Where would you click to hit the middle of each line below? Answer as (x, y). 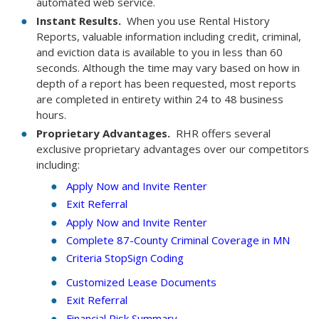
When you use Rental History (195, 21)
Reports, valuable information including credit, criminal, (168, 37)
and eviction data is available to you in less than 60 (159, 52)
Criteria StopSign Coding (125, 258)
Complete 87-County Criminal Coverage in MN (178, 240)
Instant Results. (78, 21)
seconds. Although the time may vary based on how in (168, 68)
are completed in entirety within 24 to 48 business (159, 99)
